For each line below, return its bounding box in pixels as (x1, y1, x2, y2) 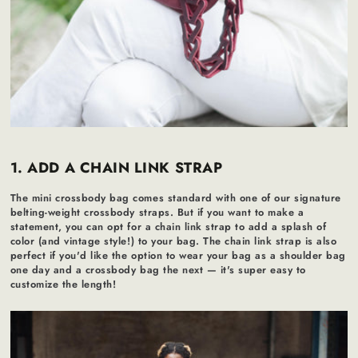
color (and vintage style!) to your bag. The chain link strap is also (10, 233, 337, 249)
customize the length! (10, 276, 117, 292)
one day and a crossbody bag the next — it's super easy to (10, 262, 306, 278)
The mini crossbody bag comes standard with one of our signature (10, 190, 341, 206)
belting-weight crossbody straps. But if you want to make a (10, 205, 304, 221)
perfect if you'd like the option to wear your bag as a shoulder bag (10, 248, 346, 264)
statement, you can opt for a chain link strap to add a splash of (10, 219, 327, 235)
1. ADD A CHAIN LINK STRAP (10, 157, 223, 179)
